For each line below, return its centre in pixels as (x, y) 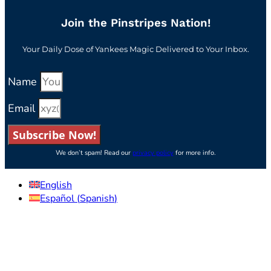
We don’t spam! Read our (94, 153)
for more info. (194, 153)
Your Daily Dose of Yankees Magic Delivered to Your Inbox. (135, 49)
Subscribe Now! (54, 135)
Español (57, 199)
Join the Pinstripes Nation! (135, 23)
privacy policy (153, 153)
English (56, 185)
